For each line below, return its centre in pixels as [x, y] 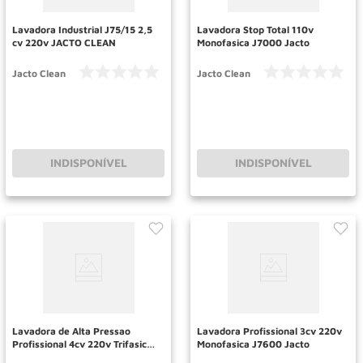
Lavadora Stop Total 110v [255, 29]
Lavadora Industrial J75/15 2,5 [82, 29]
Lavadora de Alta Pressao [71, 331]
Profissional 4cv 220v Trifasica [82, 344]
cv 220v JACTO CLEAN [64, 42]
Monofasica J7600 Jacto [253, 344]
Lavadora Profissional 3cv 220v [269, 331]
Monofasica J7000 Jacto [253, 42]
